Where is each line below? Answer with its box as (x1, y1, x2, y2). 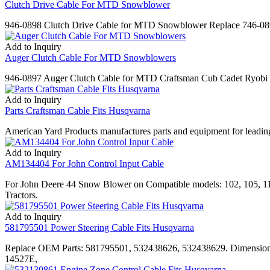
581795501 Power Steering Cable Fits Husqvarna (5, 222, 194, 233)
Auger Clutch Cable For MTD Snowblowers (5, 52, 176, 63)
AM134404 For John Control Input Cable (5, 158, 164, 169)
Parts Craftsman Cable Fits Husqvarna (5, 105, 150, 116)
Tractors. (5, 189, 38, 200)
